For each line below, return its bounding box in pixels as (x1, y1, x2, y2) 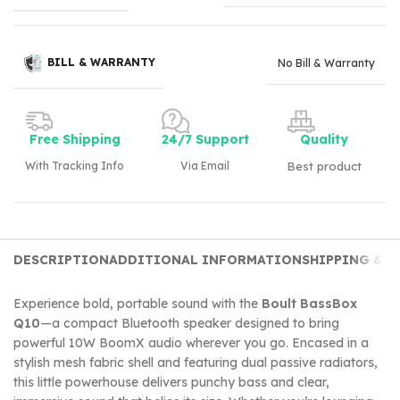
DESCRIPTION (13, 251, 109, 268)
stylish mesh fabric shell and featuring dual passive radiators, (13, 354, 378, 371)
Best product (286, 158, 362, 173)
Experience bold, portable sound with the (13, 295, 262, 312)
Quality (299, 130, 348, 147)
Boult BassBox (262, 295, 357, 312)
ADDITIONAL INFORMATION (109, 251, 302, 268)
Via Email (180, 158, 230, 172)
